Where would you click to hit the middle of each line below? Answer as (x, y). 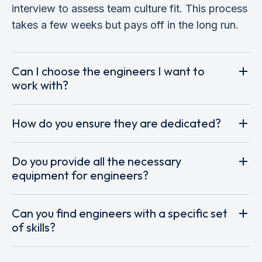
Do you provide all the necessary (96, 161)
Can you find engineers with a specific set (120, 213)
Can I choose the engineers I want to (108, 71)
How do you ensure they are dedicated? (116, 123)
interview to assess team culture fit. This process (130, 8)
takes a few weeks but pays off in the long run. (125, 25)
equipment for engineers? (80, 175)
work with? (40, 85)
